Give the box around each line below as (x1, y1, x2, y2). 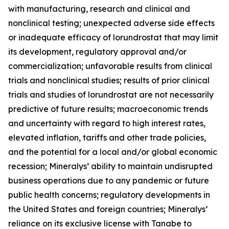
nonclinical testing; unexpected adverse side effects (8, 18, 215, 28)
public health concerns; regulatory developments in (8, 190, 210, 200)
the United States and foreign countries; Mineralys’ (8, 204, 208, 214)
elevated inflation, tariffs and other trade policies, (8, 132, 206, 143)
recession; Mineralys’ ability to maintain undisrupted (8, 161, 213, 171)
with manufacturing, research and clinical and (8, 4, 190, 14)
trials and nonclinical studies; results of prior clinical (8, 75, 210, 85)
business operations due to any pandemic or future (8, 175, 209, 186)
